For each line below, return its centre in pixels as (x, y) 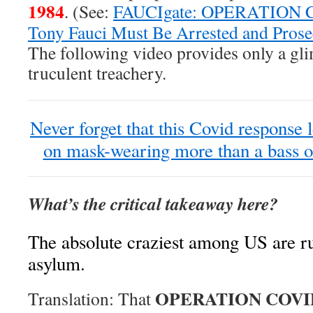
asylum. (57, 264)
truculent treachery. (97, 73)
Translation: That (92, 299)
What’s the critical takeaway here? (153, 204)
